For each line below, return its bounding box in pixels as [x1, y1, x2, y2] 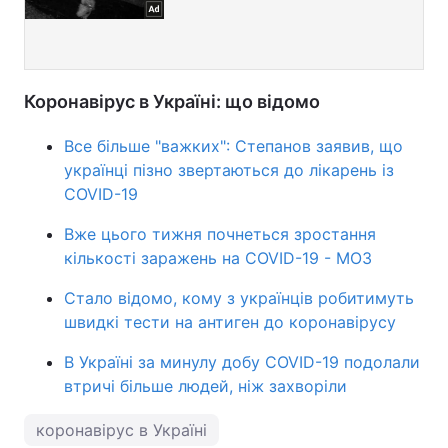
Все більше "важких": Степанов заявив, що [64, 135, 403, 156]
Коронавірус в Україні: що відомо [24, 90, 320, 112]
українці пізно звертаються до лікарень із [64, 159, 394, 180]
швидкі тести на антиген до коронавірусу [64, 311, 396, 332]
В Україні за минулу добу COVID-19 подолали [64, 351, 420, 372]
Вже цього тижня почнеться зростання [64, 223, 376, 244]
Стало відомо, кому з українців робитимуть [64, 287, 414, 308]
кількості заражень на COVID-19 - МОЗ [64, 247, 372, 268]
